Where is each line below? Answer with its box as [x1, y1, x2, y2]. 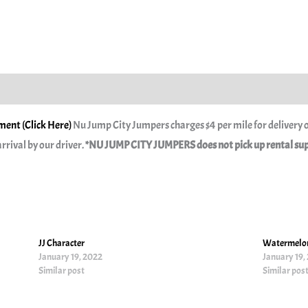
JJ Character [38, 236, 85, 249]
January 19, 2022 [38, 250, 103, 263]
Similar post [38, 264, 85, 276]
